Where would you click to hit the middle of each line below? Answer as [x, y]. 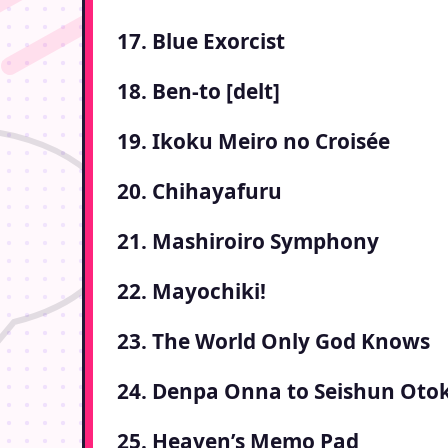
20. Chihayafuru [199, 191]
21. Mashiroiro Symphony [248, 241]
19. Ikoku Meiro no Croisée [253, 141]
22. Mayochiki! [191, 291]
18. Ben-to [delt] [198, 91]
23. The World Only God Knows [273, 341]
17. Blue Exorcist [201, 41]
